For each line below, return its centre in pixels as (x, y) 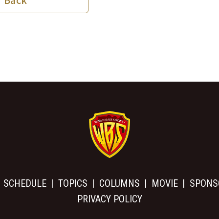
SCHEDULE (25, 183)
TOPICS (73, 183)
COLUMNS (120, 183)
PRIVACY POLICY (109, 199)
